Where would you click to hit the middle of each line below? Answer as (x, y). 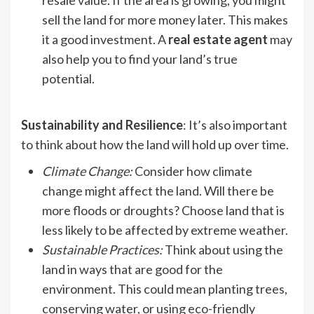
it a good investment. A (105, 40)
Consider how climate (192, 171)
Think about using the (224, 250)
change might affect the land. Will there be (158, 191)
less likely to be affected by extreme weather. (165, 230)
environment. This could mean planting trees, (165, 289)
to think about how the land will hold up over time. (156, 145)
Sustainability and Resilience (102, 125)
